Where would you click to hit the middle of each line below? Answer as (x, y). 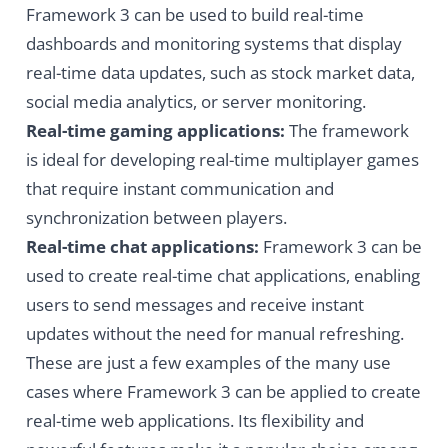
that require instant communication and (179, 189)
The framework (346, 131)
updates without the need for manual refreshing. (214, 334)
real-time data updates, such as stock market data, (220, 73)
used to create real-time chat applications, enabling (222, 276)
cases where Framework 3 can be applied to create (223, 392)
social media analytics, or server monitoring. (195, 102)
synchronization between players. (156, 218)
